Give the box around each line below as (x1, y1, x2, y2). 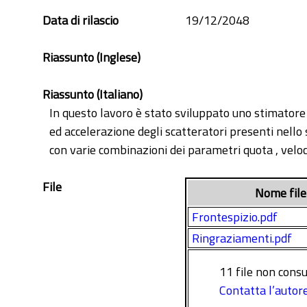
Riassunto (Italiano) (42, 85, 143, 103)
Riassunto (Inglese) (42, 48, 140, 66)
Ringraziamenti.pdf (192, 229, 292, 247)
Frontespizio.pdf (192, 208, 278, 226)
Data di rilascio (42, 11, 119, 29)
